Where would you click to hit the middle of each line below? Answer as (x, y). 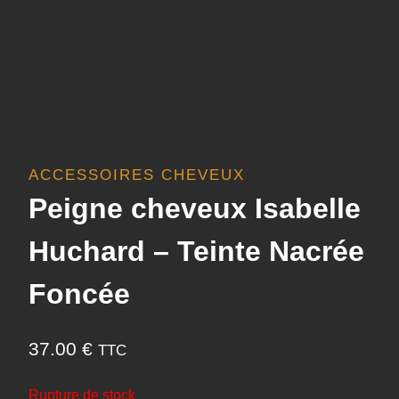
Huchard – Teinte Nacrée (196, 251)
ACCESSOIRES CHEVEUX (137, 175)
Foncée (79, 294)
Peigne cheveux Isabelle (195, 208)
